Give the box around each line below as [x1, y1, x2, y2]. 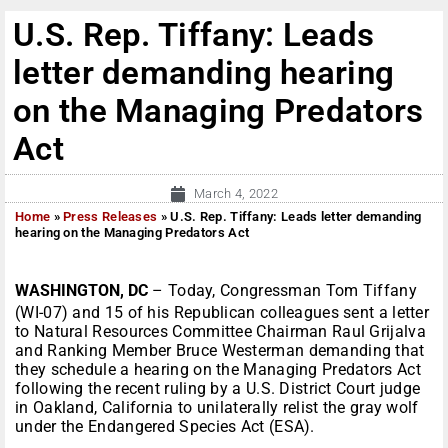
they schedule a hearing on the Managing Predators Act [15, 360, 421, 380]
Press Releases [63, 209, 158, 225]
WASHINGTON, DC [15, 281, 148, 301]
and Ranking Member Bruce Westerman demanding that [15, 341, 425, 361]
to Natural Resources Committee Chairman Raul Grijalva [15, 322, 426, 342]
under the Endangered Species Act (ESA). [15, 417, 315, 437]
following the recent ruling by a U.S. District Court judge [15, 379, 421, 399]
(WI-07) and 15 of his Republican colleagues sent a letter [15, 303, 430, 323]
